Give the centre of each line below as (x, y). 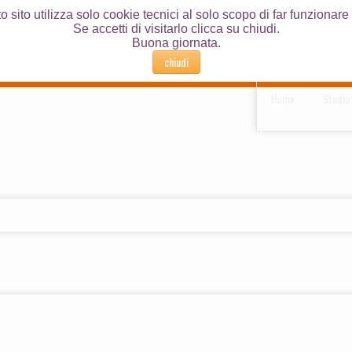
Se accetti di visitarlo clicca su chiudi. (176, 29)
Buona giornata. (176, 43)
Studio (336, 99)
